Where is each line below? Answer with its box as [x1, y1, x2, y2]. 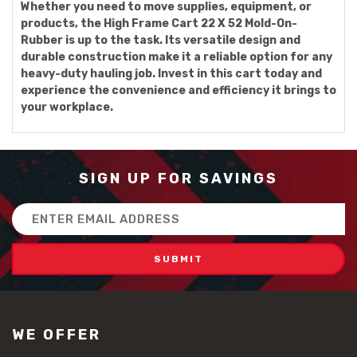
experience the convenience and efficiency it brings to [21, 84, 336, 97]
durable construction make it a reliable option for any [21, 50, 332, 64]
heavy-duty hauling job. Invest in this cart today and [21, 67, 322, 80]
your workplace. [21, 100, 113, 114]
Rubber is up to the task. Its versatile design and [21, 33, 300, 47]
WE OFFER [12, 326, 101, 343]
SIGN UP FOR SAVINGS [79, 170, 278, 187]
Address [12, 222, 60, 235]
